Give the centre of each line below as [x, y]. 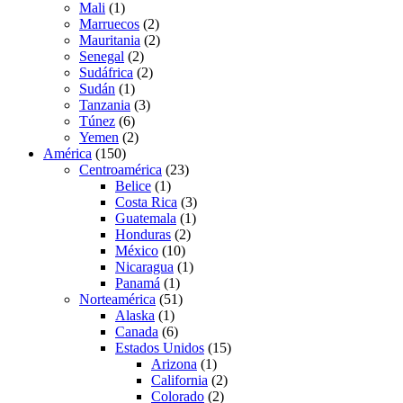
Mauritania [110, 40]
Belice [133, 186]
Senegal [102, 57]
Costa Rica [146, 202]
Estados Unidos [160, 348]
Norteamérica [117, 300]
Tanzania [105, 105]
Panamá [138, 283]
